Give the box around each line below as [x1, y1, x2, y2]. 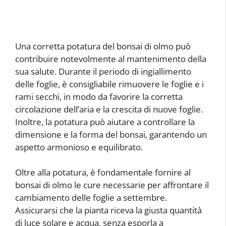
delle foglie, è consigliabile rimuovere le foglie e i [15, 78, 204, 90]
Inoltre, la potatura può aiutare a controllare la [15, 116, 195, 128]
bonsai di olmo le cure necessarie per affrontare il [15, 179, 209, 191]
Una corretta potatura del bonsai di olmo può [15, 40, 191, 52]
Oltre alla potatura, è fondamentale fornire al [15, 166, 191, 179]
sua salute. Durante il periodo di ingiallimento [15, 65, 191, 77]
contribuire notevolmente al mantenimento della [15, 52, 206, 65]
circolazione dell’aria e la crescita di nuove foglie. [15, 103, 203, 115]
